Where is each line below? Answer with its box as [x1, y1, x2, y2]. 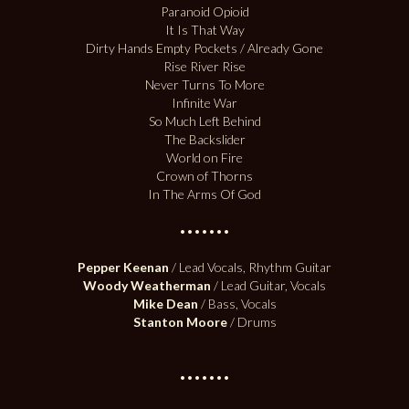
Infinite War [172, 95, 237, 111]
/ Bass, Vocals [197, 296, 277, 312]
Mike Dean [132, 296, 198, 312]
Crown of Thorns [156, 168, 253, 184]
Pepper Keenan [78, 259, 172, 276]
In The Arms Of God [148, 186, 261, 203]
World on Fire [166, 150, 243, 166]
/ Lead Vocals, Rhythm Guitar [172, 259, 331, 276]
